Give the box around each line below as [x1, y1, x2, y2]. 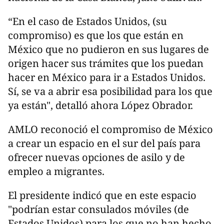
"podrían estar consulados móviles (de [8, 202, 189, 216]
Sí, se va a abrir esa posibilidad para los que [8, 84, 212, 98]
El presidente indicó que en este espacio [8, 188, 196, 202]
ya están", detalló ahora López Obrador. [8, 98, 193, 112]
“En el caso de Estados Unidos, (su [8, 14, 167, 28]
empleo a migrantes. [8, 164, 104, 178]
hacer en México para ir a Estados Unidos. [8, 70, 205, 84]
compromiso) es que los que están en [8, 28, 183, 42]
